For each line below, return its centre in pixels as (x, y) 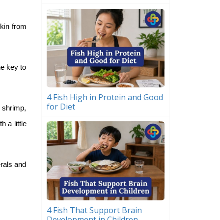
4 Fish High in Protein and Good (105, 97)
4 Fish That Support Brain (94, 210)
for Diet (61, 107)
